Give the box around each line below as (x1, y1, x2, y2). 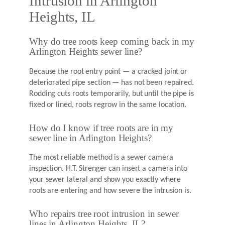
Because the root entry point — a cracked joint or (29, 67, 188, 76)
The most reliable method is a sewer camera (29, 154, 173, 162)
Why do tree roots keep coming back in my (29, 37, 194, 47)
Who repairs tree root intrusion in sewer (29, 209, 179, 219)
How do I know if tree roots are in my (29, 123, 174, 133)
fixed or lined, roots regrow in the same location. (29, 100, 186, 109)
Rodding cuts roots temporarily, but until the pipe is (29, 89, 194, 98)
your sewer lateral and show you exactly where (29, 176, 181, 184)
